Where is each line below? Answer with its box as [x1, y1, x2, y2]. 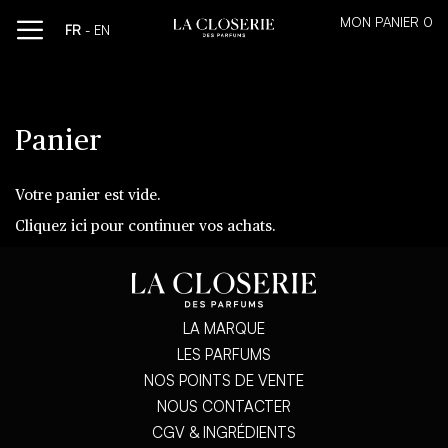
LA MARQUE [183, 319, 265, 338]
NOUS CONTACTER [157, 397, 291, 416]
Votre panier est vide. [15, 188, 161, 203]
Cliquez [15, 219, 71, 234]
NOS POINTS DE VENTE [144, 371, 304, 390]
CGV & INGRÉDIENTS [152, 423, 296, 442]
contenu [14, 64, 71, 79]
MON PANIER [340, 14, 419, 30]
